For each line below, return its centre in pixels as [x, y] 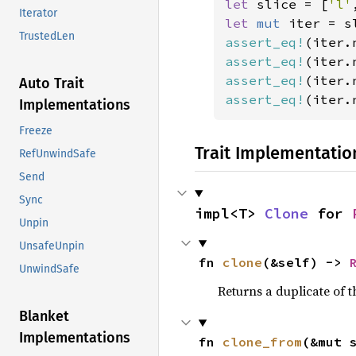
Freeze [36, 131]
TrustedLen [47, 37]
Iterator [38, 14]
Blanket [44, 317]
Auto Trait [52, 84]
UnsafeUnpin [52, 246]
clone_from [262, 342]
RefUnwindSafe [58, 154]
